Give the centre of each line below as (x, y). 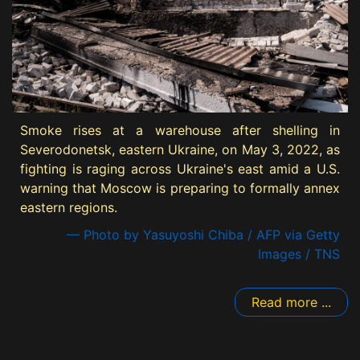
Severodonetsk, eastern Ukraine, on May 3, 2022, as (180, 150)
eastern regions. (69, 208)
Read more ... (291, 303)
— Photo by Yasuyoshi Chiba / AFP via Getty (203, 235)
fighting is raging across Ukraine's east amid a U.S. (180, 169)
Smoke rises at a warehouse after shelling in (180, 131)
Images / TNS (299, 254)
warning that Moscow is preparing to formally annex (180, 188)
